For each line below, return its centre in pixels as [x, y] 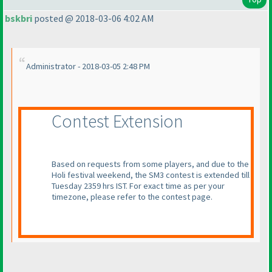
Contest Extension [117, 121]
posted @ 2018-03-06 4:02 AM [93, 19]
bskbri [19, 19]
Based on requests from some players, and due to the [150, 164]
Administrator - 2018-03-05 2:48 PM [88, 66]
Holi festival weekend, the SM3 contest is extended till [151, 175]
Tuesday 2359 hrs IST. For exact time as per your [138, 186]
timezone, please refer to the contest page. [132, 197]
